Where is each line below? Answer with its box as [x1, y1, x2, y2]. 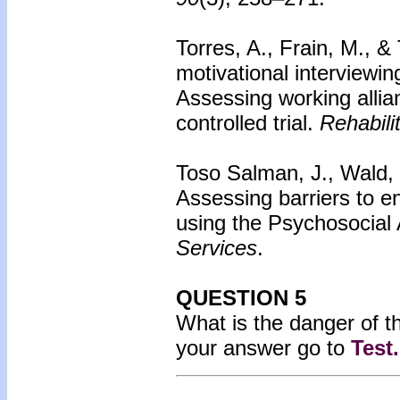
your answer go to [176, 336, 351, 360]
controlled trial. [176, 111, 320, 135]
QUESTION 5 [176, 286, 306, 310]
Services [176, 236, 257, 260]
